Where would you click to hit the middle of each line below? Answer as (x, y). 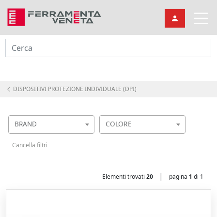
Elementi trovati (124, 177)
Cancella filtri (30, 145)
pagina (179, 177)
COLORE (119, 124)
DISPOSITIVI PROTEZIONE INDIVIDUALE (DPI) (74, 89)
